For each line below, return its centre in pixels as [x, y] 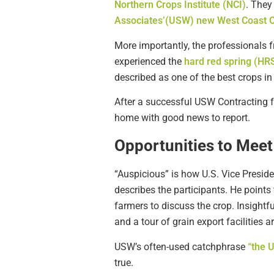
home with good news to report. [182, 118]
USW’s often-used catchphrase [181, 246]
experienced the [149, 61]
